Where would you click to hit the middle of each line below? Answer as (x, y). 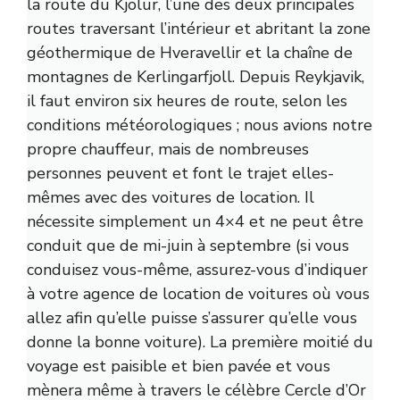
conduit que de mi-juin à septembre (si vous (188, 246)
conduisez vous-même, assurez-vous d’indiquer (197, 270)
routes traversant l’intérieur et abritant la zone (199, 29)
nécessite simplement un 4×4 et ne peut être (195, 222)
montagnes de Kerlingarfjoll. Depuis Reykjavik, (196, 77)
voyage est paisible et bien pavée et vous (179, 367)
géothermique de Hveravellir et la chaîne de (190, 53)
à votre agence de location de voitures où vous (198, 294)
